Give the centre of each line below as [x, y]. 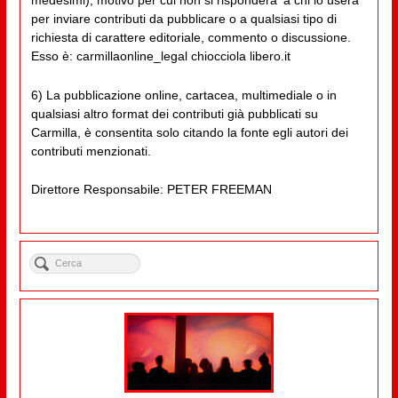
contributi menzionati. [91, 151]
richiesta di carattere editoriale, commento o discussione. [191, 38]
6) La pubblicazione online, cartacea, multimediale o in [183, 95]
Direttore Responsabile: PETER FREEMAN [151, 190]
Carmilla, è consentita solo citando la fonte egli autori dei [189, 132]
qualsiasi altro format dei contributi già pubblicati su [174, 113]
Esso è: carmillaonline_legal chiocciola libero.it [160, 56]
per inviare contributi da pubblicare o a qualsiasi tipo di [183, 19]
